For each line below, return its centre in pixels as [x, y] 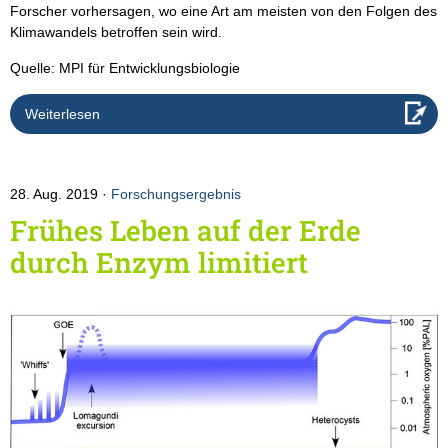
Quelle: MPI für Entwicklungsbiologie [125, 68]
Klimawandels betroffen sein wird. [116, 32]
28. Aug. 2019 [56, 194]
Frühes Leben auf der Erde [185, 231]
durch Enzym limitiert [159, 263]
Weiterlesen [62, 114]
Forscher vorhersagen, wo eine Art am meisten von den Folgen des [223, 11]
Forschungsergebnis [176, 194]
